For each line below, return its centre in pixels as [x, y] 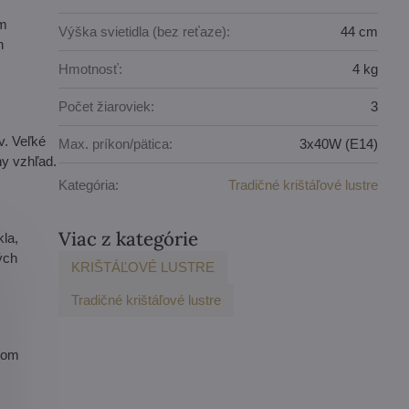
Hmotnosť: [91, 69]
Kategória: [89, 185]
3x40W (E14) [339, 144]
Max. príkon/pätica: [116, 144]
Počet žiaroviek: [107, 107]
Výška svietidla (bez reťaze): [145, 32]
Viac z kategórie [129, 238]
